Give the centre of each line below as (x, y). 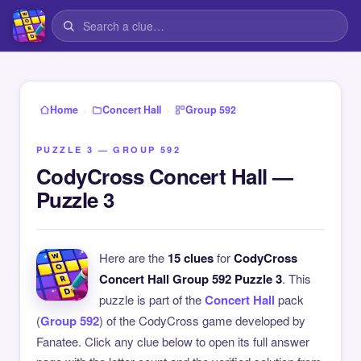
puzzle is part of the (152, 299)
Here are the (133, 257)
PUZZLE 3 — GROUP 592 (108, 149)
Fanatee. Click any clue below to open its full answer (173, 341)
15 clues (191, 258)
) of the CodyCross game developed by (202, 320)
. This (297, 278)
